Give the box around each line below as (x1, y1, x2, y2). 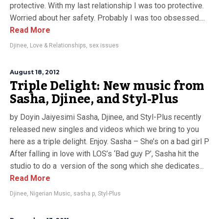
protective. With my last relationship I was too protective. (10, 1, 204, 10)
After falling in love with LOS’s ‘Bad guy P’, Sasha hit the (10, 149, 199, 158)
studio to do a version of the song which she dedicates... (10, 161, 204, 171)
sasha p (73, 190, 95, 197)
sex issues (89, 42, 119, 49)
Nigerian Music (30, 190, 70, 197)
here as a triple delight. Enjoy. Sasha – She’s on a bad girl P (10, 137, 209, 146)
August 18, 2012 (10, 68, 60, 76)
